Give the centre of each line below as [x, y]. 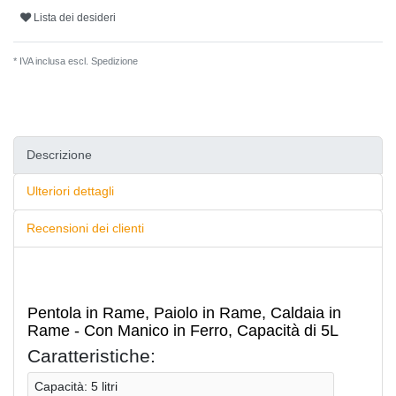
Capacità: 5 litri [76, 386]
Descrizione [59, 154]
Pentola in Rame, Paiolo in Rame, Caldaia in [184, 312]
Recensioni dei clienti [85, 228]
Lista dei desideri [75, 17]
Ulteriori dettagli [70, 191]
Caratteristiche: [91, 355]
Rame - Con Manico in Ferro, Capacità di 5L [183, 330]
